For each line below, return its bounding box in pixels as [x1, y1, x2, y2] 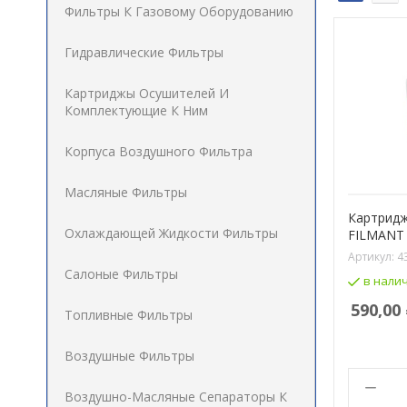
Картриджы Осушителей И [65, 84, 229, 102]
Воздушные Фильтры [65, 347, 194, 364]
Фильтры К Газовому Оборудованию [65, 3, 293, 20]
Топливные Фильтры [65, 306, 193, 323]
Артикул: [348, 249, 397, 265]
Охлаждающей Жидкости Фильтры [65, 224, 278, 242]
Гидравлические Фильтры [65, 44, 223, 61]
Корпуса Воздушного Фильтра [65, 143, 253, 160]
